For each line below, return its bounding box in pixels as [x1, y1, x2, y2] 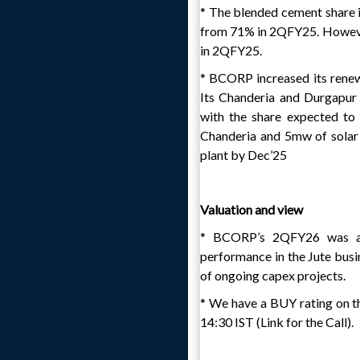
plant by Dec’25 [200, 147, 287, 162]
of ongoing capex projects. [200, 268, 346, 283]
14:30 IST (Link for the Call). [200, 314, 354, 329]
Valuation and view [200, 202, 303, 217]
